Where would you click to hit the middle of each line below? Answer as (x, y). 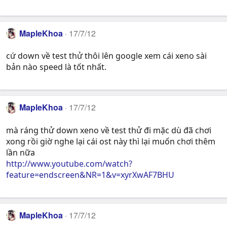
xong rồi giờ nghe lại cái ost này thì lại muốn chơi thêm (111, 141)
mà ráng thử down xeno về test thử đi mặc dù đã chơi (109, 130)
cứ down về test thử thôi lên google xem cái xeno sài (106, 56)
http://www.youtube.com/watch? (69, 163)
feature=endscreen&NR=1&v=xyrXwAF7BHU (90, 175)
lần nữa (21, 152)
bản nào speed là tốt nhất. (56, 67)
